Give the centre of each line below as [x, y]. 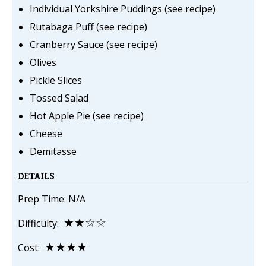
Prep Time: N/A [52, 199]
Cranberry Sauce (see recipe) [94, 45]
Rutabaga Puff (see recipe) [88, 27]
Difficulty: [41, 224]
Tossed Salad [59, 98]
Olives [43, 63]
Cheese [46, 134]
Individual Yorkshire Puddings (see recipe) [123, 9]
